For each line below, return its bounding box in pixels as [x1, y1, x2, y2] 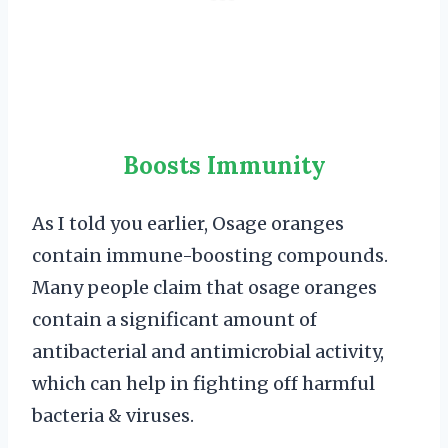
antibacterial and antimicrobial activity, [32, 340, 384, 364]
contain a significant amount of [32, 308, 317, 332]
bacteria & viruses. [32, 404, 194, 428]
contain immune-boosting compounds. [32, 244, 388, 268]
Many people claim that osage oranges [32, 276, 377, 300]
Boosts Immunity [122, 150, 326, 182]
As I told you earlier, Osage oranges [32, 212, 344, 236]
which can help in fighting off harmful [32, 372, 375, 396]
